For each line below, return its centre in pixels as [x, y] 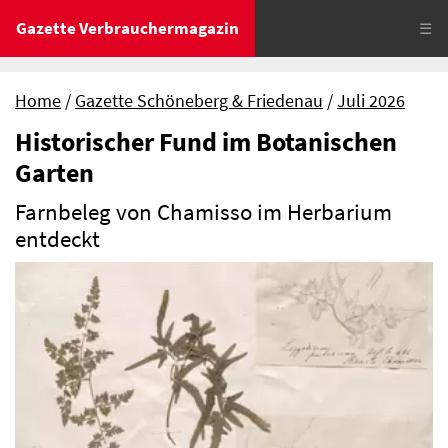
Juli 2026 [371, 101]
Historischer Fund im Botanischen [206, 141]
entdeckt [57, 238]
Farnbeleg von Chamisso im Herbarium [203, 211]
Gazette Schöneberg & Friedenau [199, 101]
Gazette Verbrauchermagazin [127, 28]
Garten [54, 172]
